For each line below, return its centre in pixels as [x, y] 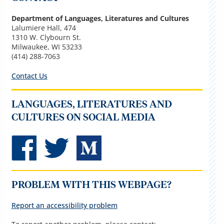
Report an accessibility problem [64, 205]
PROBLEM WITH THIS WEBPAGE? [91, 185]
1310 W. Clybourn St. [46, 37]
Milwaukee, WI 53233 [46, 47]
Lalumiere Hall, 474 [43, 28]
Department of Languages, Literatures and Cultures [100, 18]
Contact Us [29, 76]
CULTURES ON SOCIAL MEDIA [83, 117]
